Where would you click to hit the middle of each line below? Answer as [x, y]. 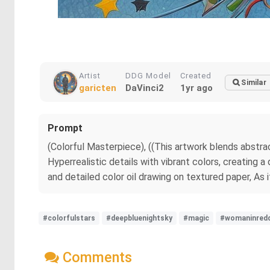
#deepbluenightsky [139, 218]
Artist [90, 76]
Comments [96, 257]
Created [196, 76]
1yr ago [196, 88]
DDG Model [148, 76]
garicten [98, 88]
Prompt [65, 128]
